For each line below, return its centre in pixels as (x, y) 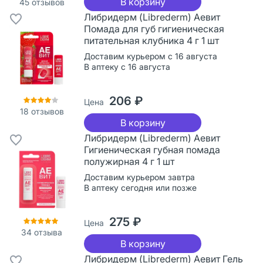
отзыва (47, 232)
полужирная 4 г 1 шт (129, 161)
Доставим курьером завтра (139, 177)
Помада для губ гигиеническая (154, 28)
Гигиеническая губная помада (152, 149)
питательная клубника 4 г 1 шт (151, 40)
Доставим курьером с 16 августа (151, 56)
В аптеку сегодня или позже (140, 187)
